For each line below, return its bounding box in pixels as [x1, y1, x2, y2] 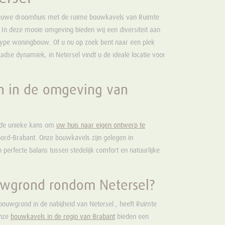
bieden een [115, 213, 149, 220]
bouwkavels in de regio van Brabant [11, 213, 115, 220]
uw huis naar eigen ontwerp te [56, 122, 145, 129]
